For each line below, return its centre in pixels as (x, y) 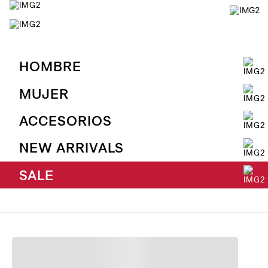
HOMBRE (50, 66)
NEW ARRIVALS (71, 147)
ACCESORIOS (66, 120)
